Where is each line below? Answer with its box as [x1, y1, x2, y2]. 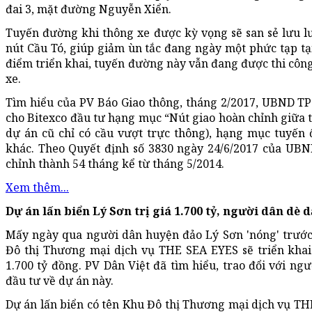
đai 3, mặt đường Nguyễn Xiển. [6, 1, 171, 17]
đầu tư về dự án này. [6, 273, 114, 289]
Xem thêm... [6, 180, 69, 196]
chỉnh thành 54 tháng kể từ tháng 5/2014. [6, 156, 224, 172]
